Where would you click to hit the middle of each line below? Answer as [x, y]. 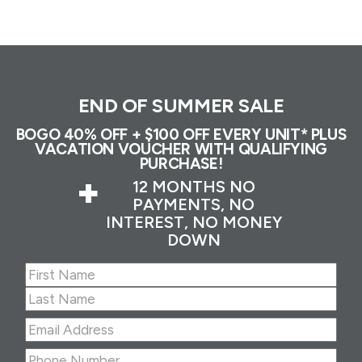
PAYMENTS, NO [194, 205]
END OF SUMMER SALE [181, 106]
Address [205, 346]
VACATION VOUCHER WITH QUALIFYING [181, 149]
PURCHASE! [181, 164]
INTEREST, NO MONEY [194, 223]
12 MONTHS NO [194, 187]
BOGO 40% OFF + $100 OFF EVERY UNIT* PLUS [181, 135]
